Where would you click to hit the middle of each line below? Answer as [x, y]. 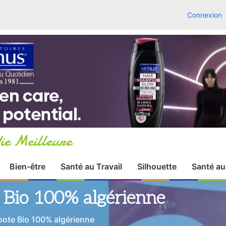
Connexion [205, 15]
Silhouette [157, 166]
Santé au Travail [91, 166]
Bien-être [27, 166]
